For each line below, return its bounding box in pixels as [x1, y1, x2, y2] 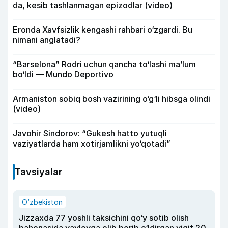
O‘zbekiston [22, 197, 63, 206]
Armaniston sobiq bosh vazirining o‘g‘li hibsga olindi [13, 94, 210, 104]
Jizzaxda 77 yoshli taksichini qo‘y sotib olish [19, 213, 189, 223]
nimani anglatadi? [13, 35, 80, 45]
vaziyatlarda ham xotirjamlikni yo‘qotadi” [13, 138, 170, 149]
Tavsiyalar [15, 166, 62, 177]
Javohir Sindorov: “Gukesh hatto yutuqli [13, 128, 167, 138]
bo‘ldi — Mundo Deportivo [13, 69, 113, 79]
